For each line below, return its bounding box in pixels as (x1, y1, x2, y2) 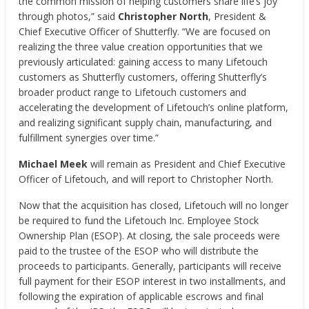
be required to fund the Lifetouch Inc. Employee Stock (19, 214, 259, 227)
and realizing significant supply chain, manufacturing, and (19, 116, 272, 129)
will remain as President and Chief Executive (88, 157, 286, 170)
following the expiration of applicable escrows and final (19, 290, 264, 303)
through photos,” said (19, 10, 116, 23)
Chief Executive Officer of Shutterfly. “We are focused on (19, 25, 271, 38)
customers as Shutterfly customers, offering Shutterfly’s (19, 70, 268, 83)
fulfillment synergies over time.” (19, 131, 159, 144)
